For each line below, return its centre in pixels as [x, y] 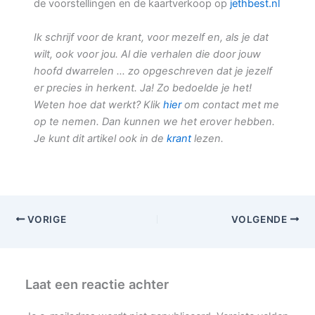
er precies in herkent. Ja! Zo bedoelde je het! [143, 88]
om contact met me [230, 104]
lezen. [207, 138]
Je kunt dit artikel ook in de [100, 138]
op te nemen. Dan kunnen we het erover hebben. [154, 121]
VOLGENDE [261, 219]
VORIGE [46, 219]
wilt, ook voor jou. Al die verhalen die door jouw [147, 54]
